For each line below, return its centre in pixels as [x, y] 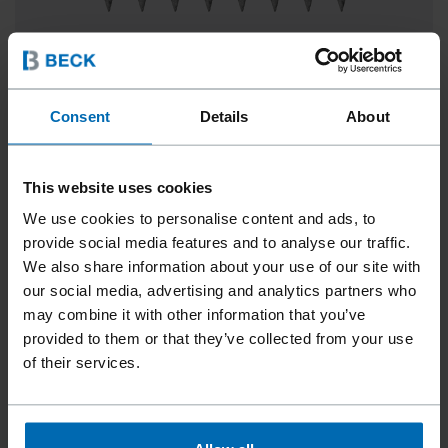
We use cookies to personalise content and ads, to [199, 218]
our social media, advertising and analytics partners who [219, 290]
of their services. [81, 362]
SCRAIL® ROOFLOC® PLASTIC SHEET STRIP [210, 141]
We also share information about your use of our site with [222, 266]
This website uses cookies [118, 186]
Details [224, 115]
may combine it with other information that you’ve [194, 314]
